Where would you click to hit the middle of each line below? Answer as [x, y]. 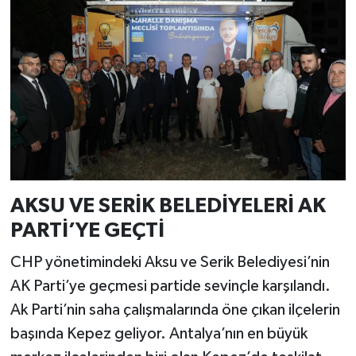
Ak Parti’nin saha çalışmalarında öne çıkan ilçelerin [175, 310]
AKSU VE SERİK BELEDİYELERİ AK [168, 206]
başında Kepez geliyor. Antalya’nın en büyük [159, 333]
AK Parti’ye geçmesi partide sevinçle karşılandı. [170, 286]
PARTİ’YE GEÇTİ [87, 231]
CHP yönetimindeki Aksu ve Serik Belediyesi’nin [170, 262]
